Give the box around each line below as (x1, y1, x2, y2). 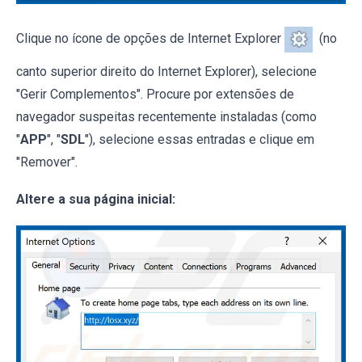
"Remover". (16, 154, 78, 170)
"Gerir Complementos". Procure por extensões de (16, 86, 294, 103)
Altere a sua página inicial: (16, 192, 175, 208)
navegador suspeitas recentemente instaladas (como (16, 109, 317, 125)
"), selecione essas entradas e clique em (85, 132, 314, 148)
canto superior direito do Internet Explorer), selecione (16, 64, 317, 80)
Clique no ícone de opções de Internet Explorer (16, 31, 284, 47)
